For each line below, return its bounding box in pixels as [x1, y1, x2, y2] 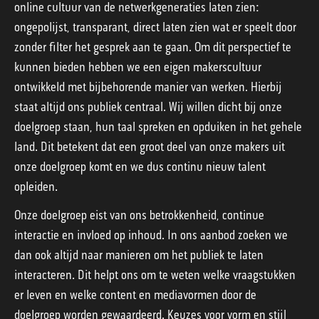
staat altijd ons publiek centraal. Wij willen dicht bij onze [14, 99, 282, 115]
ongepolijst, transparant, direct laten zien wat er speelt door [14, 19, 296, 36]
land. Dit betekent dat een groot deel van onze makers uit [14, 139, 285, 155]
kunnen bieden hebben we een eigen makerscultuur [14, 59, 261, 75]
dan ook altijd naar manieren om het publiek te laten [14, 247, 263, 263]
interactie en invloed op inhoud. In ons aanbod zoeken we [14, 227, 288, 244]
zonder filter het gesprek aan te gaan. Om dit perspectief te [14, 39, 291, 56]
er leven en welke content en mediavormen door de [14, 287, 256, 303]
